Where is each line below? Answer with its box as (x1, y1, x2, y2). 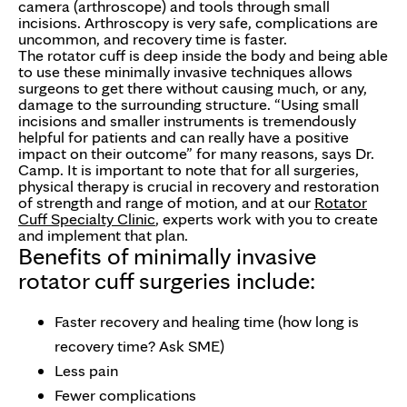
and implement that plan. (18, 224, 188, 244)
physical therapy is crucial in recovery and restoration (18, 175, 379, 195)
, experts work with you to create (155, 208, 378, 228)
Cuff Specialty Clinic (18, 208, 155, 228)
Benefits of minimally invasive (18, 240, 316, 270)
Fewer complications (55, 384, 196, 404)
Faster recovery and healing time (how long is (55, 311, 359, 331)
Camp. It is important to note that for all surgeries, (18, 159, 359, 179)
